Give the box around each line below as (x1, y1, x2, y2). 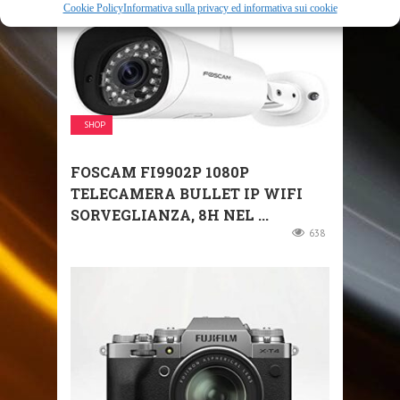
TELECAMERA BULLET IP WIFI (71, 183, 303, 203)
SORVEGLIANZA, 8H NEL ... (71, 204, 269, 224)
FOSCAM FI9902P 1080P (71, 162, 249, 181)
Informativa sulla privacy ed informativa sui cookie (122, 2, 337, 14)
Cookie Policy (62, 2, 123, 14)
